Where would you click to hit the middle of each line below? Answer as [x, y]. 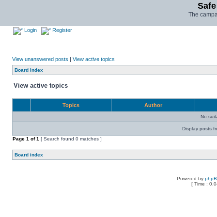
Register [62, 30]
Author [153, 105]
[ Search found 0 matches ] [70, 139]
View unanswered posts [40, 59]
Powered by [191, 178]
